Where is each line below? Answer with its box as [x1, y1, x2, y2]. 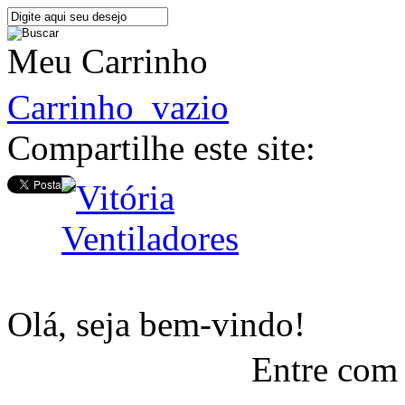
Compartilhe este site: [7, 128, 316, 167]
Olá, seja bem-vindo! [7, 305, 306, 344]
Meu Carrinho [7, 42, 208, 80]
